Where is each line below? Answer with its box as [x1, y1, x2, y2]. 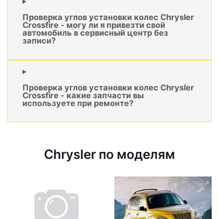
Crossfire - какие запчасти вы [22, 90, 144, 101]
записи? [22, 36, 56, 46]
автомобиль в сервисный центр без [22, 28, 168, 38]
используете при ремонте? [22, 98, 133, 109]
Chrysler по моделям [44, 147, 175, 162]
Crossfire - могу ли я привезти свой [22, 20, 165, 30]
